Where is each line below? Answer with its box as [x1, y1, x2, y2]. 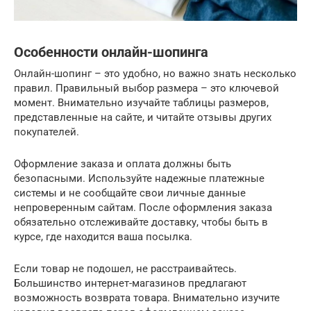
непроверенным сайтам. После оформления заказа [14, 201, 272, 214]
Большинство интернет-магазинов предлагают [14, 276, 246, 289]
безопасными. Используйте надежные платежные [14, 171, 264, 185]
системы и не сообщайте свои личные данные [14, 186, 246, 199]
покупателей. [14, 125, 79, 138]
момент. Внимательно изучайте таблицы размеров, [14, 96, 269, 109]
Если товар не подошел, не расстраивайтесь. [14, 262, 237, 275]
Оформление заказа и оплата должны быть [14, 157, 231, 170]
